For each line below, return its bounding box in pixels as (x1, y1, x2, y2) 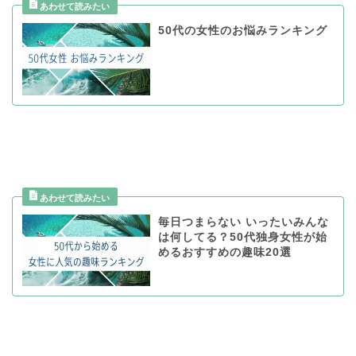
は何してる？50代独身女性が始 (157, 230, 327, 243)
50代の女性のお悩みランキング (157, 25, 327, 37)
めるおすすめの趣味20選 (157, 246, 292, 258)
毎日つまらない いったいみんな (157, 215, 329, 228)
